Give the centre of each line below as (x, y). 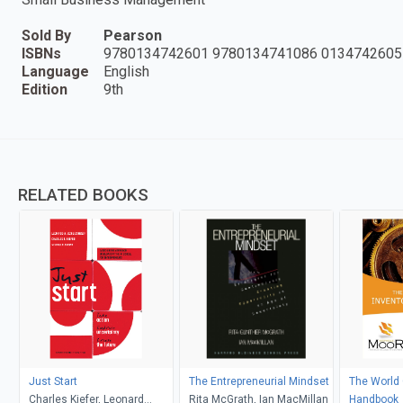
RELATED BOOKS (83, 194)
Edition (45, 89)
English (126, 71)
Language (55, 71)
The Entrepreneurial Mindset (259, 381)
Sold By (46, 35)
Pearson (133, 35)
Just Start (53, 381)
